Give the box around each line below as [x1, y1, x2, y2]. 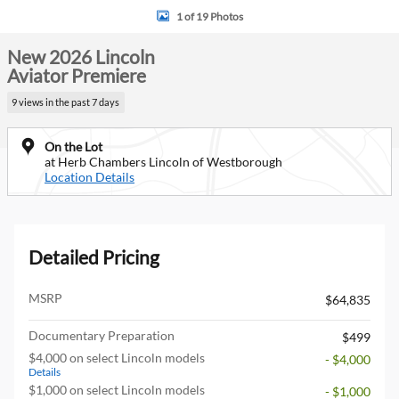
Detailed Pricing [28, 245, 159, 268]
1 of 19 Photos [175, 9, 243, 23]
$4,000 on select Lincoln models [28, 349, 205, 365]
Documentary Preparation [28, 327, 175, 343]
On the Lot [45, 138, 102, 154]
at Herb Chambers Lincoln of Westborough [45, 153, 282, 169]
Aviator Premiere [7, 64, 146, 86]
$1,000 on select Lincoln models [28, 381, 205, 397]
